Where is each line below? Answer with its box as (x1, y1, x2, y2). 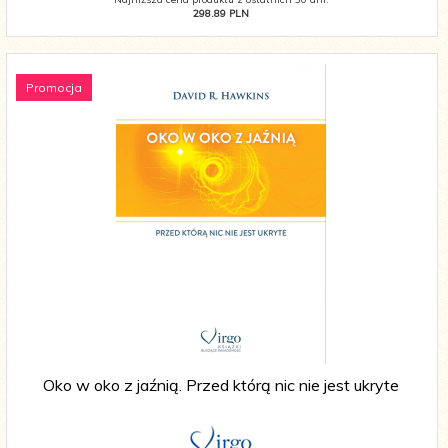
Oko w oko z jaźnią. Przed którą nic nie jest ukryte (43, 375, 399, 396)
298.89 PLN (193, 7, 249, 21)
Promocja (26, 80, 82, 96)
